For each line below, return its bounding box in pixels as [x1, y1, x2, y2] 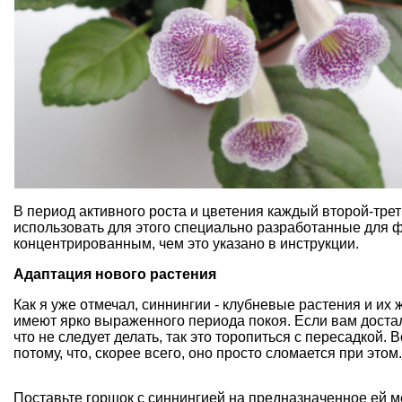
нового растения [95, 267, 216, 283]
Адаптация [13, 267, 92, 283]
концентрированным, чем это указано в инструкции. [13, 236, 359, 252]
